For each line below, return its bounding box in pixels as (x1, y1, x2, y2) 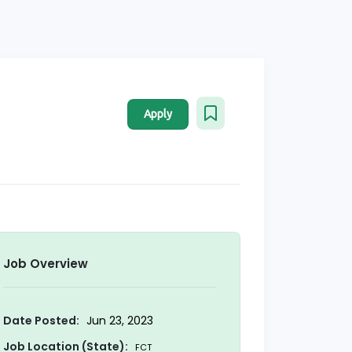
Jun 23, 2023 (82, 313, 153, 329)
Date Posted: (2, 313, 79, 329)
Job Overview (2, 255, 88, 273)
